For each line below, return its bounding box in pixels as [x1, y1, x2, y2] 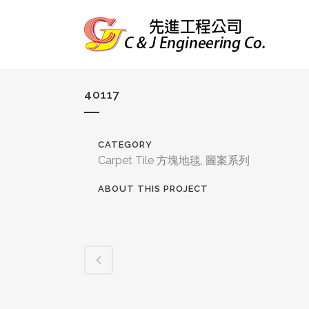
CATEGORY [98, 139, 152, 150]
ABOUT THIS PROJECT [98, 183, 208, 194]
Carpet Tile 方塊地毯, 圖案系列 [98, 154, 250, 167]
